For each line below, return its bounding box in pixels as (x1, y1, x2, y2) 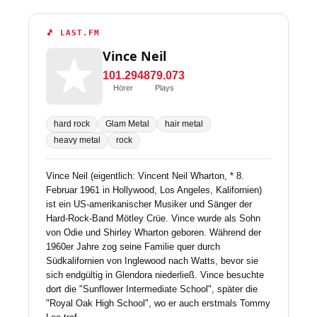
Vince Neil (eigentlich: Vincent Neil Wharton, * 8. (46, 171, 244, 181)
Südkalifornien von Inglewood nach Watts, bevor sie (46, 255, 258, 266)
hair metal (165, 119, 203, 129)
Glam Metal (105, 119, 149, 129)
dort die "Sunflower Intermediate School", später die (46, 284, 258, 294)
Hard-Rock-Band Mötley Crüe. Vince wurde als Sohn (46, 213, 260, 224)
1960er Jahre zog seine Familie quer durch (46, 241, 220, 252)
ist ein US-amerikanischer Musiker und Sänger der (46, 199, 252, 209)
